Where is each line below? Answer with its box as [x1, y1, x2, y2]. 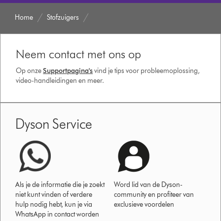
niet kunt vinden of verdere [15, 190, 93, 199]
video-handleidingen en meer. [16, 76, 105, 85]
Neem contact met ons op [16, 47, 142, 62]
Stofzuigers [47, 13, 79, 22]
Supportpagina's [43, 67, 93, 75]
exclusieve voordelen [114, 200, 175, 209]
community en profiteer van [114, 190, 194, 199]
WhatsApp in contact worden [15, 210, 100, 219]
